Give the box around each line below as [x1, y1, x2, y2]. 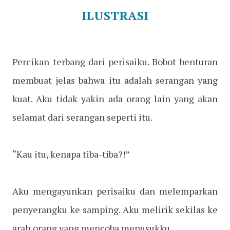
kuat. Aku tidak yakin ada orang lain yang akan [12, 92, 218, 105]
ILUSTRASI [82, 7, 148, 24]
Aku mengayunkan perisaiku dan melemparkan [12, 185, 218, 198]
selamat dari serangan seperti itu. [12, 111, 152, 124]
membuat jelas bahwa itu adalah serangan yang [12, 74, 218, 87]
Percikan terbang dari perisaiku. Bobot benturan [12, 55, 218, 68]
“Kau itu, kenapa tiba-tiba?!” [12, 148, 130, 161]
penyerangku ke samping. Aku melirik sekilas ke [12, 203, 218, 216]
